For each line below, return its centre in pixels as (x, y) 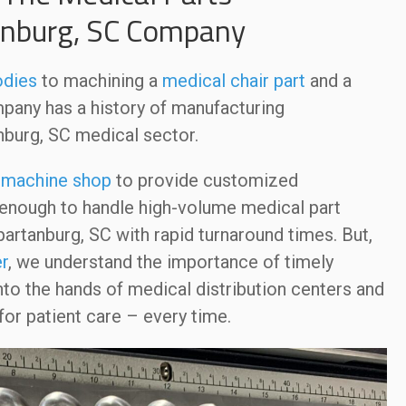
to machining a (99, 81)
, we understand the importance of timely (170, 262)
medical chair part (233, 81)
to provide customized (204, 180)
